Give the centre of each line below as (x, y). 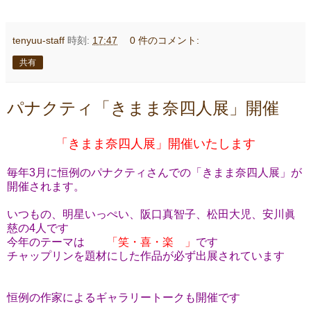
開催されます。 (46, 187)
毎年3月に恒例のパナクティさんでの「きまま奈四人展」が (154, 173)
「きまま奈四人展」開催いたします (155, 144)
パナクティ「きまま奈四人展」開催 (143, 108)
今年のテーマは (57, 242)
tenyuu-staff (39, 41)
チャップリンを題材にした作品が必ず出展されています (146, 256)
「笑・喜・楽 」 (151, 242)
